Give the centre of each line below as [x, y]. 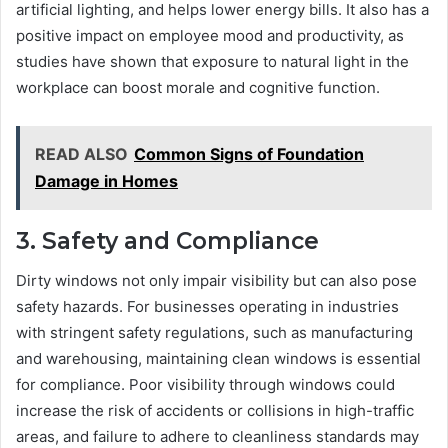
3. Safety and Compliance [167, 240]
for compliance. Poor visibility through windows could [205, 385]
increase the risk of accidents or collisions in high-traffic [215, 411]
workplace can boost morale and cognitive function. [198, 87]
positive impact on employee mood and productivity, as [210, 35]
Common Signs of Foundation [249, 153]
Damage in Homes [106, 180]
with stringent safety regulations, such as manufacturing [214, 333]
